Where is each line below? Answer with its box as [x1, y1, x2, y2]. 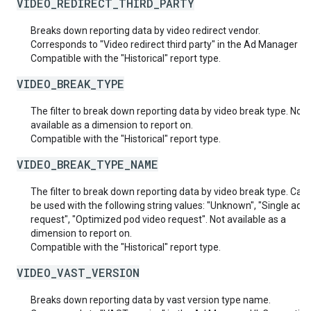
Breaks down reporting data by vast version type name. [31, 294, 271, 305]
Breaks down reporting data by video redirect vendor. [31, 25, 260, 36]
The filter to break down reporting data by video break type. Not [31, 106, 305, 117]
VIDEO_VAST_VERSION [17, 265, 140, 280]
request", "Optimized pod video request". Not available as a [31, 214, 286, 225]
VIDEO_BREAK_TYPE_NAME [17, 157, 158, 171]
